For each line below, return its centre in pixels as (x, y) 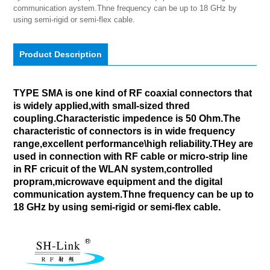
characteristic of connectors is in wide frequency (124, 131)
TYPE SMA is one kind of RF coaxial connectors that (133, 93)
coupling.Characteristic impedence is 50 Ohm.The (127, 118)
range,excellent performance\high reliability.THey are (133, 143)
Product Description (61, 54)
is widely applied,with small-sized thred (102, 105)
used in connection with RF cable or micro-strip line (131, 156)
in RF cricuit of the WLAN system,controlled (113, 169)
